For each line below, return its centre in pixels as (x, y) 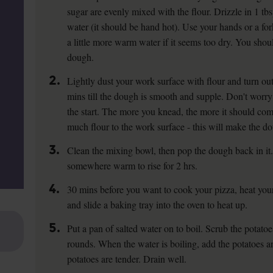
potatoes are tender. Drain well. (127, 259)
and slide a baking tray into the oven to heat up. (158, 204)
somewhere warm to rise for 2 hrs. (133, 165)
